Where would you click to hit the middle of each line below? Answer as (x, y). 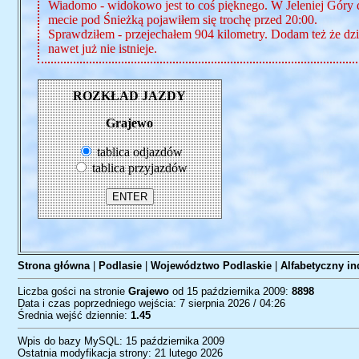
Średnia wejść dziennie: (74, 315)
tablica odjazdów (138, 152)
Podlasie (120, 266)
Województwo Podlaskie (211, 266)
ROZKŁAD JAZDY (129, 96)
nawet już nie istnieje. (102, 48)
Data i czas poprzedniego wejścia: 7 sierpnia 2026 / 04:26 (151, 303)
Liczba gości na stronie (73, 291)
